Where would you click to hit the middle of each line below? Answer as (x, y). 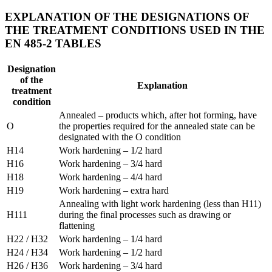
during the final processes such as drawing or (145, 214)
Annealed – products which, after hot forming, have (158, 115)
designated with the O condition (120, 137)
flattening (77, 225)
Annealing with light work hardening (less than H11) (160, 203)
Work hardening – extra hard (114, 190)
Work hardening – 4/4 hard (110, 177)
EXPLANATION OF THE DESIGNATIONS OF (127, 16)
